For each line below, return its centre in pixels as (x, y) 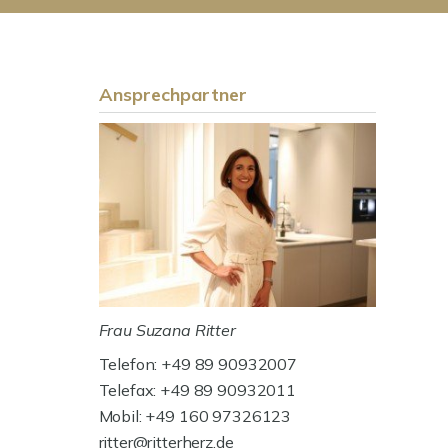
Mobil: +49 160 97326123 (195, 416)
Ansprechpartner (172, 94)
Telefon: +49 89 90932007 (198, 364)
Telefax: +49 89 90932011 (197, 390)
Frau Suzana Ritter (167, 330)
